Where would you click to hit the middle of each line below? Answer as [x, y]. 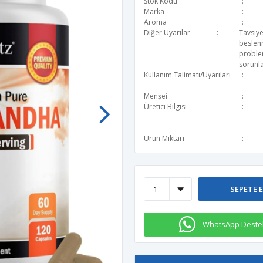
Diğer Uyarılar [167, 33]
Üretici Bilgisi [165, 107]
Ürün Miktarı [164, 138]
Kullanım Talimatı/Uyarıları [187, 75]
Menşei [156, 96]
